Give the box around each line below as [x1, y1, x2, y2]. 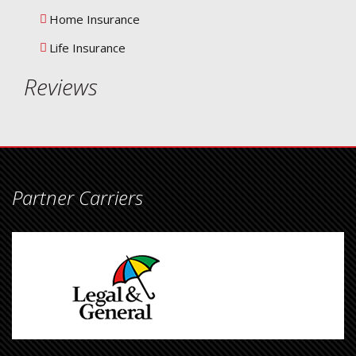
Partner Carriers [12, 184, 143, 211]
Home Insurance [49, 11, 140, 28]
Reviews [24, 72, 98, 103]
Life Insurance [49, 40, 126, 56]
